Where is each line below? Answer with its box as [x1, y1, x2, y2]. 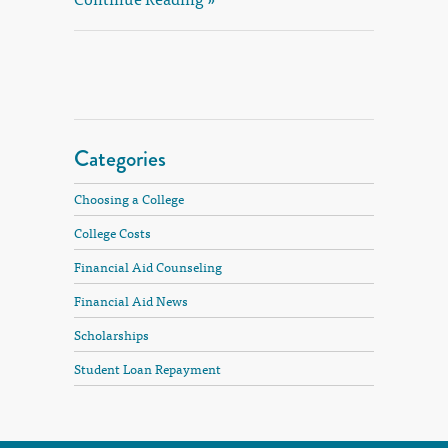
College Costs [74, 221, 151, 243]
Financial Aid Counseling [74, 255, 222, 277]
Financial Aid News [74, 289, 188, 311]
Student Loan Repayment [74, 357, 221, 379]
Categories [74, 141, 166, 175]
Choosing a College [74, 187, 184, 209]
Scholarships [74, 323, 149, 345]
